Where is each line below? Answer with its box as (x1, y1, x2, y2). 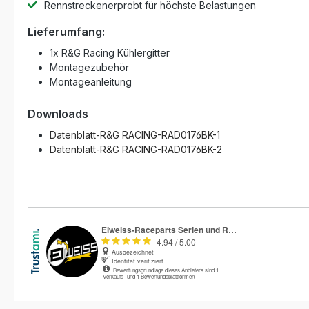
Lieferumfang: (28, 25, 105, 39)
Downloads (28, 107, 88, 121)
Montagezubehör (50, 61, 129, 73)
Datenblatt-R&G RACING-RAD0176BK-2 (50, 143, 222, 155)
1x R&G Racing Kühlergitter (50, 47, 170, 59)
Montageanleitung (50, 76, 132, 88)
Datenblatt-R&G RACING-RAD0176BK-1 (50, 129, 220, 141)
